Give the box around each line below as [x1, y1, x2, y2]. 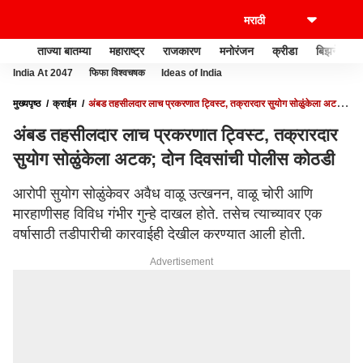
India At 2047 [13, 67, 73, 79]
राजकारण [163, 44, 201, 58]
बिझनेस [316, 44, 346, 58]
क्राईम [53, 98, 76, 109]
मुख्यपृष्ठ [13, 98, 41, 109]
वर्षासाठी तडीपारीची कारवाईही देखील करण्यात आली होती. [13, 226, 305, 242]
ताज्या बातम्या [37, 44, 91, 58]
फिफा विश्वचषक [89, 67, 145, 79]
